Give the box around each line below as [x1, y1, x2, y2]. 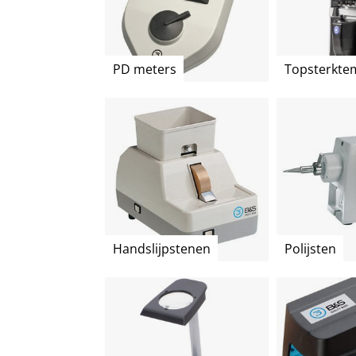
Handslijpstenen [112, 239, 211, 257]
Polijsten [284, 239, 336, 257]
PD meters [112, 60, 176, 78]
